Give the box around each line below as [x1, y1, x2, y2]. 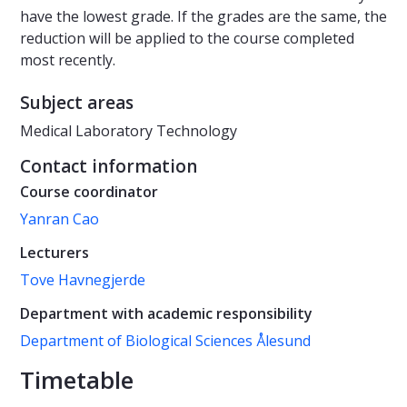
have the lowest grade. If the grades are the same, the [20, 6, 387, 27]
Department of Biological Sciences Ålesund [20, 331, 311, 352]
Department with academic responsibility [20, 303, 313, 324]
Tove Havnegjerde [20, 270, 145, 291]
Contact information [20, 154, 197, 179]
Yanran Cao [20, 209, 99, 230]
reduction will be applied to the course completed [20, 28, 354, 49]
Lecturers [20, 243, 89, 263]
